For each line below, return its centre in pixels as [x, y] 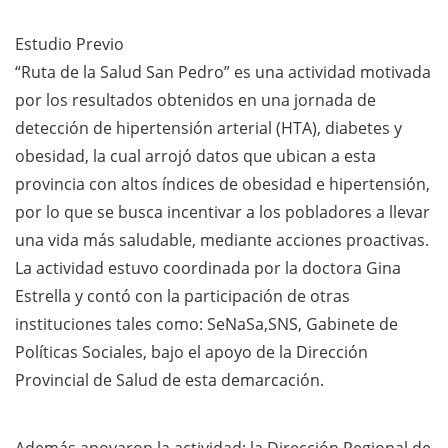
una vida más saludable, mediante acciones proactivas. [222, 240]
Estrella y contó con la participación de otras [182, 296]
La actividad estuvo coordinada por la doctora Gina [208, 268]
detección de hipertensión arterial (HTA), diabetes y [208, 128]
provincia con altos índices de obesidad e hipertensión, [222, 184]
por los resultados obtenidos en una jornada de [195, 100]
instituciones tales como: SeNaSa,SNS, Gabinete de [206, 324]
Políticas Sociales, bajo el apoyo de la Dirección [191, 352]
